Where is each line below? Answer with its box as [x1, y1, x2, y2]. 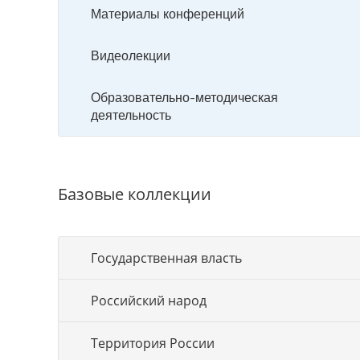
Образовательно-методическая [91, 88, 278, 106]
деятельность [91, 106, 171, 124]
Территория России [91, 334, 215, 352]
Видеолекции [91, 47, 170, 64]
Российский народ [91, 292, 207, 309]
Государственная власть [91, 249, 242, 267]
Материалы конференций [91, 5, 244, 22]
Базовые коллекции [58, 183, 211, 205]
